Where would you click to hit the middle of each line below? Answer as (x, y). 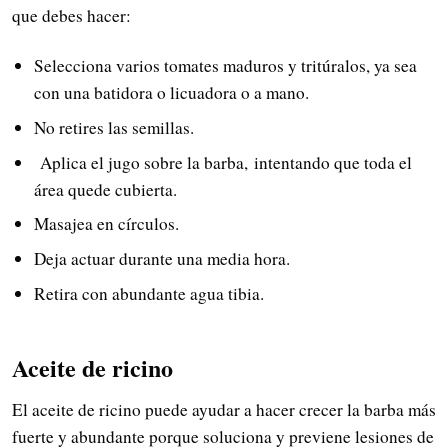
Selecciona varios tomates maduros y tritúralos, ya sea (225, 66)
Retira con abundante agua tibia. (148, 293)
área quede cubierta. (105, 189)
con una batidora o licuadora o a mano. (171, 93)
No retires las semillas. (113, 127)
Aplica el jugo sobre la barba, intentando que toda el (222, 162)
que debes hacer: (71, 15)
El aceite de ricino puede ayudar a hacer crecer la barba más (224, 410)
